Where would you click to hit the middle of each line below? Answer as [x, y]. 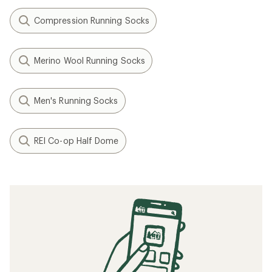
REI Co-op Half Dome [76, 141]
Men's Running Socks [76, 100]
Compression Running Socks [92, 20]
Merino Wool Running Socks [90, 60]
